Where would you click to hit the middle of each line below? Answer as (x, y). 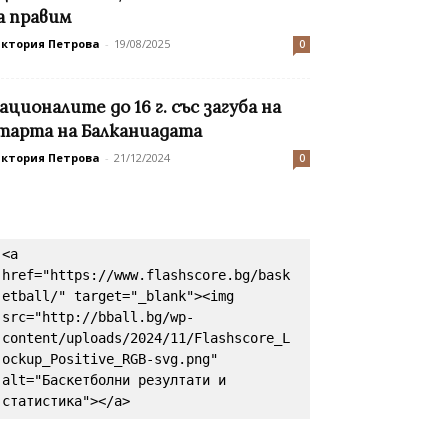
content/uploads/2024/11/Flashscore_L (146, 338)
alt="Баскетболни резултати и (114, 380)
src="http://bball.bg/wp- (98, 317)
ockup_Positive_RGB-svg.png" (110, 359)
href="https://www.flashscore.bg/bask (146, 275)
